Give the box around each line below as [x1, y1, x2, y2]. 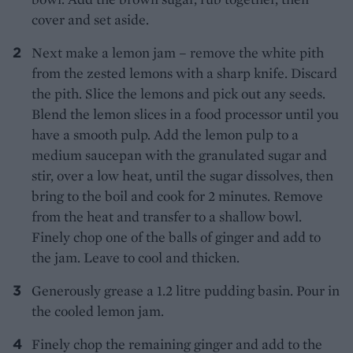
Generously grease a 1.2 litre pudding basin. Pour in [32, 281, 340, 300]
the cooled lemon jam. [32, 302, 164, 321]
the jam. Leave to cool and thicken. [32, 248, 240, 267]
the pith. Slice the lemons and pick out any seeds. [32, 84, 325, 103]
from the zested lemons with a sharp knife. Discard [32, 64, 337, 83]
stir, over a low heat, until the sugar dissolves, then [32, 166, 333, 185]
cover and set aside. [32, 10, 149, 29]
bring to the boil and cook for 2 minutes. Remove [32, 187, 323, 206]
